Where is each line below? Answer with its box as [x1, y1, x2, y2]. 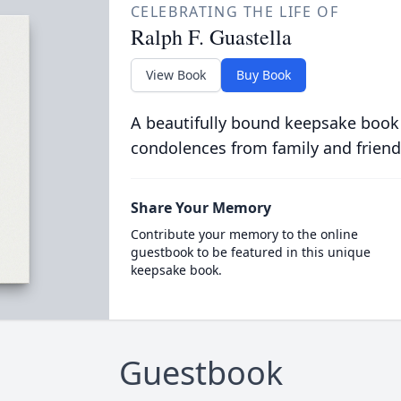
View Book [145, 66, 206, 83]
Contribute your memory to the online [130, 226, 358, 243]
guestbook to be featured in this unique [130, 243, 371, 260]
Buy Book [235, 66, 291, 83]
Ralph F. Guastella [130, 22, 292, 51]
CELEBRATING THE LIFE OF [130, 2, 339, 21]
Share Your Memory [130, 198, 271, 218]
